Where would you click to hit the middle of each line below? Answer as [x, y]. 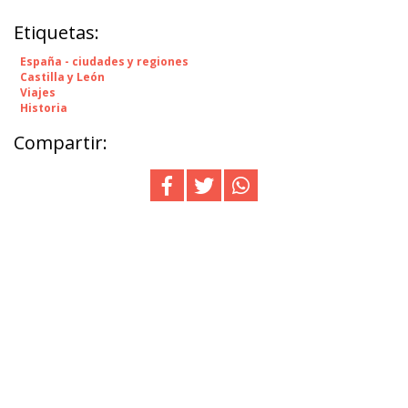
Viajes [38, 92]
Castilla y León [62, 76]
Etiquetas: [56, 32]
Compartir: [61, 142]
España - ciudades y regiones [104, 61]
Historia [44, 107]
